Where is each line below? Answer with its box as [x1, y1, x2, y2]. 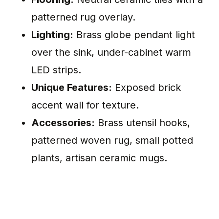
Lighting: [31, 29, 73, 41]
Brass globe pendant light [73, 29, 195, 41]
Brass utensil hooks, [95, 117, 190, 129]
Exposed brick [112, 82, 181, 94]
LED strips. [31, 64, 81, 76]
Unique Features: [31, 82, 112, 94]
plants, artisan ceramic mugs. [31, 152, 167, 164]
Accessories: [31, 117, 95, 129]
